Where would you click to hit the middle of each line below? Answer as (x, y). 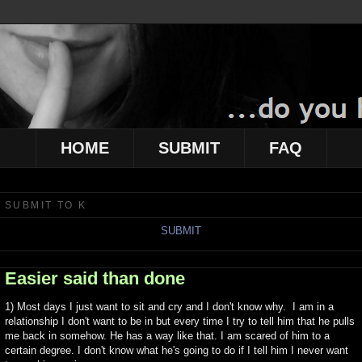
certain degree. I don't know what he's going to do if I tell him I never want (177, 351)
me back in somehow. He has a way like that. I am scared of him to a (167, 336)
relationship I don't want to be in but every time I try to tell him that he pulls (180, 322)
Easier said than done (95, 279)
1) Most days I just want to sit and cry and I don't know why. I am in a (169, 307)
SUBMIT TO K (46, 206)
